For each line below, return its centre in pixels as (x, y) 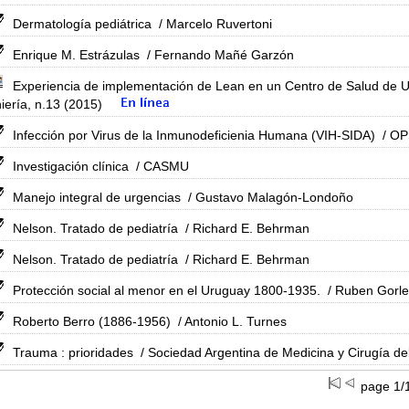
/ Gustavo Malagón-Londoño (269, 197)
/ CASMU (161, 166)
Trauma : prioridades (73, 352)
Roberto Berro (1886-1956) (92, 321)
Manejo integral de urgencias (97, 197)
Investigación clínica (71, 166)
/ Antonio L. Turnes (231, 321)
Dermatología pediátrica (82, 24)
